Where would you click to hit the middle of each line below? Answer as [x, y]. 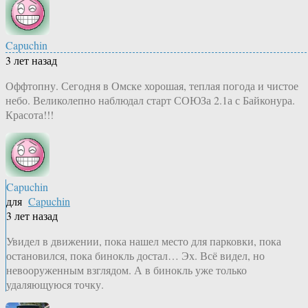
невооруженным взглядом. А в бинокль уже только [126, 270]
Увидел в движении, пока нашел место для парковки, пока [144, 241]
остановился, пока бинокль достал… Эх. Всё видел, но [135, 256]
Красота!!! [30, 115]
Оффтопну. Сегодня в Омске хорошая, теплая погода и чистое [152, 86]
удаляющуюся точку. [55, 285]
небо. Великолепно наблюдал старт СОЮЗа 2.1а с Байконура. [150, 100]
